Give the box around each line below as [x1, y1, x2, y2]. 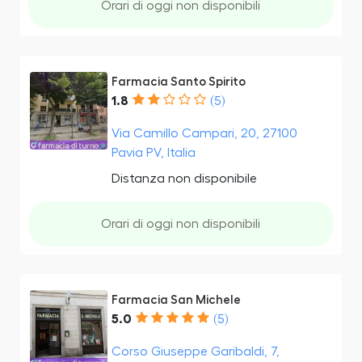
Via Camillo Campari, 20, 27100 [111, 126, 297, 140]
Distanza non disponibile [111, 171, 257, 185]
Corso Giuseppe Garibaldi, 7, [111, 344, 280, 358]
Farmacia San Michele [111, 293, 241, 306]
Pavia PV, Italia [111, 145, 196, 159]
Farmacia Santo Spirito [111, 75, 246, 88]
